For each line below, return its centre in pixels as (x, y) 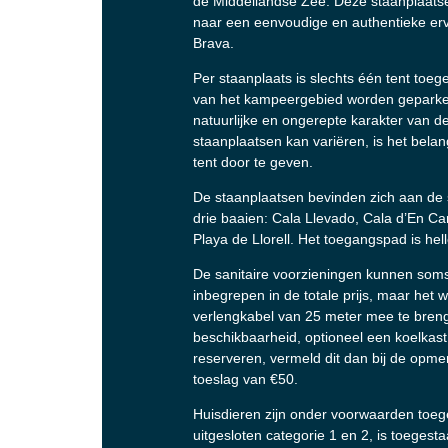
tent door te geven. (253, 161)
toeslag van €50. (245, 378)
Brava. (213, 42)
